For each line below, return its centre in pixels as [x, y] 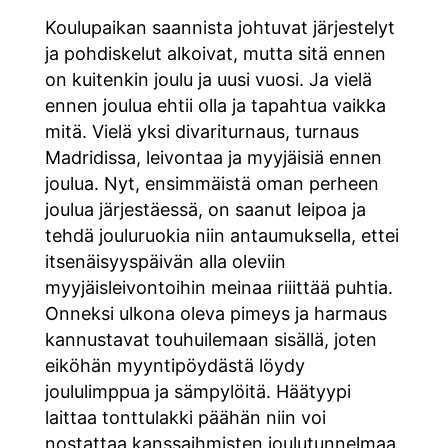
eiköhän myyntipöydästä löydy [174, 365]
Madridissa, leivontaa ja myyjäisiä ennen [213, 157]
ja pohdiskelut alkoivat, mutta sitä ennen [215, 53]
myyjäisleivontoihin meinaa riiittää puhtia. [218, 287]
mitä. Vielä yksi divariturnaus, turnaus [201, 131]
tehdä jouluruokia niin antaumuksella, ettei [221, 235]
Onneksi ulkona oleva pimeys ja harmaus [215, 313]
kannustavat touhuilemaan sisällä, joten [210, 339]
